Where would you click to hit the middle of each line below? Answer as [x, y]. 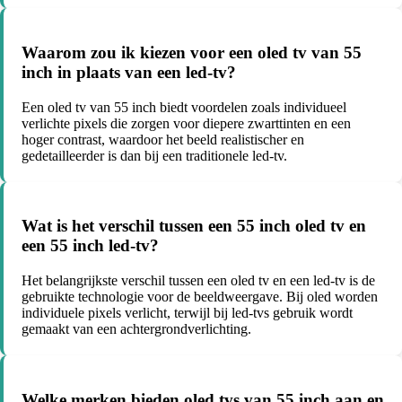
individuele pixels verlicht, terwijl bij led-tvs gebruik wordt [187, 312]
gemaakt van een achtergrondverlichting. [136, 328]
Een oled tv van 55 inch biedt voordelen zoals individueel [184, 107]
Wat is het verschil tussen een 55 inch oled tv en [194, 226]
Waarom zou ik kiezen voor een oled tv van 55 [192, 52]
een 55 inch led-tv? [90, 246]
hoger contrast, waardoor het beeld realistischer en [163, 139]
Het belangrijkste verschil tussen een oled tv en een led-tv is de [198, 280]
